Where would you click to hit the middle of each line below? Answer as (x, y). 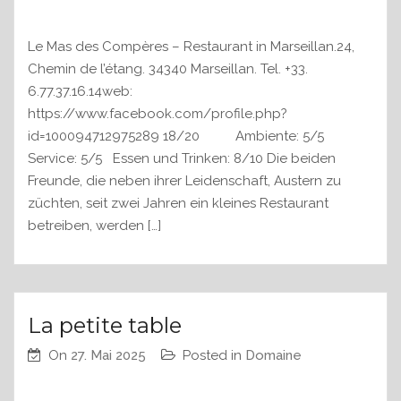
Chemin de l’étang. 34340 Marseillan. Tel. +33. (168, 69)
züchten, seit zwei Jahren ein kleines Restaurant (178, 204)
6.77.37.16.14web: (80, 92)
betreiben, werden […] (94, 226)
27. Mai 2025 (108, 356)
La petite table (105, 326)
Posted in (214, 356)
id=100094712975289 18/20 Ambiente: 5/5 (179, 137)
